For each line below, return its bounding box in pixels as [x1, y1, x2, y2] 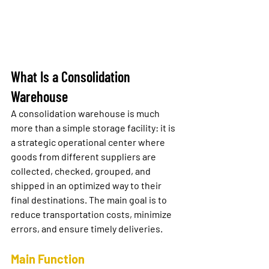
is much [125, 107, 162, 119]
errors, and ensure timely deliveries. [11, 223, 163, 235]
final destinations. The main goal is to [11, 194, 169, 206]
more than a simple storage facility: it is [11, 122, 177, 134]
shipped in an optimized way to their [11, 180, 163, 192]
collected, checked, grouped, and [11, 165, 153, 177]
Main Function [11, 252, 85, 267]
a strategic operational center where [11, 136, 167, 148]
